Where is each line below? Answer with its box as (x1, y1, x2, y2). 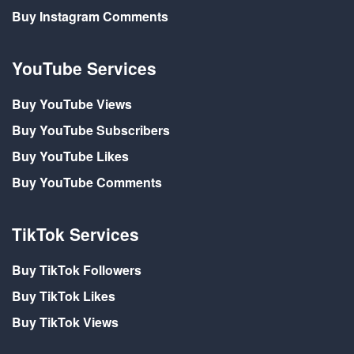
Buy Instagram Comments (12, 7, 168, 26)
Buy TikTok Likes (12, 287, 115, 306)
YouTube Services (12, 56, 156, 81)
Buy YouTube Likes (12, 147, 129, 166)
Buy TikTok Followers (12, 261, 141, 280)
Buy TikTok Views (12, 313, 119, 332)
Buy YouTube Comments (12, 173, 162, 192)
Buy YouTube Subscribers (12, 121, 170, 140)
